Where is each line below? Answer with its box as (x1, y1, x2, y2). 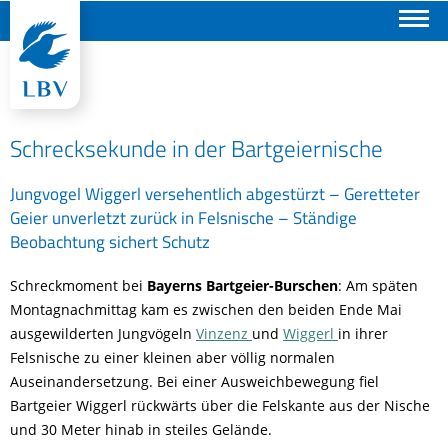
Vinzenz (196, 324, 252, 343)
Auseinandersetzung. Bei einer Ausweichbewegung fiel (10, 372, 379, 391)
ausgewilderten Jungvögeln (10, 324, 196, 343)
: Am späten (338, 276, 418, 295)
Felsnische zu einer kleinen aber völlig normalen (10, 348, 335, 367)
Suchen (78, 15, 123, 33)
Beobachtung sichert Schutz (10, 228, 210, 255)
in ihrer (338, 324, 388, 343)
